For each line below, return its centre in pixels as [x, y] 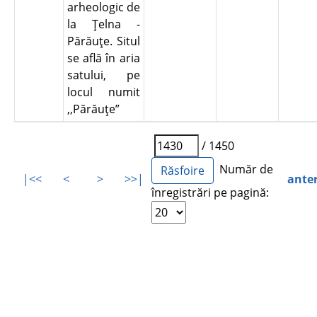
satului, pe [103, 75]
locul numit [103, 92]
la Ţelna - [103, 24]
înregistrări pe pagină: [211, 192]
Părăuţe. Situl [103, 41]
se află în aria [103, 58]
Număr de [244, 169]
